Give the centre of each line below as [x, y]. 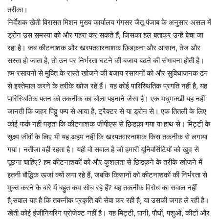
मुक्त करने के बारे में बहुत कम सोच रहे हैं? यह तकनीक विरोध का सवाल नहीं [102, 187]
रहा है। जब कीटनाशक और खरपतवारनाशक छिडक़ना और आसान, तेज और [104, 48]
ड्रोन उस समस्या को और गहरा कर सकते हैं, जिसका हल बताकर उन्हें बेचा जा [105, 35]
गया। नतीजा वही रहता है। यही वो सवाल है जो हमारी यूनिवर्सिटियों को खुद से [103, 149]
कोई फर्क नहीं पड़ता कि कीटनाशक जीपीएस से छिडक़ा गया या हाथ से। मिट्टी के [109, 124]
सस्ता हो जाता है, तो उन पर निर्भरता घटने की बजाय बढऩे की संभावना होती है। [106, 60]
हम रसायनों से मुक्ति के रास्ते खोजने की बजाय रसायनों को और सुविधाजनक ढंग [108, 73]
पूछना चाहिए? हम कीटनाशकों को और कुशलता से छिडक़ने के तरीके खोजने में [105, 162]
